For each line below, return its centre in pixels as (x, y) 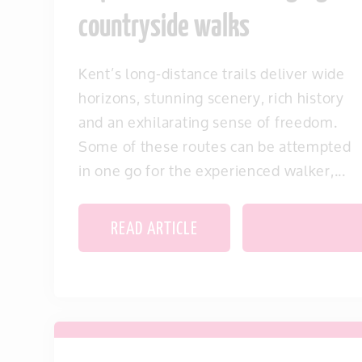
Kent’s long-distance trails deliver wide (212, 74)
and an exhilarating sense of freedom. (208, 122)
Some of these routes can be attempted (215, 146)
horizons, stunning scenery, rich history (211, 98)
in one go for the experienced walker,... (212, 170)
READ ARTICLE (154, 229)
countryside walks (164, 28)
